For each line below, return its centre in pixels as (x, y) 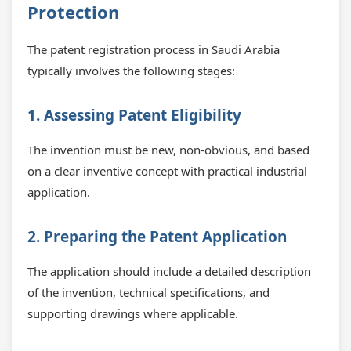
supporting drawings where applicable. (133, 313)
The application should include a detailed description (169, 271)
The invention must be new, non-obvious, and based (168, 150)
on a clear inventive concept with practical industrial (167, 171)
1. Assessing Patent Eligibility (134, 115)
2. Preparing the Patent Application (157, 237)
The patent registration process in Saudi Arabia (154, 49)
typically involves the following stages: (131, 71)
